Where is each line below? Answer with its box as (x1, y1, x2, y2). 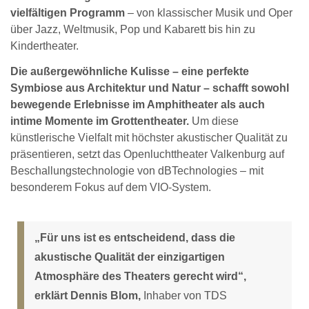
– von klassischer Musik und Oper (125, 7, 292, 19)
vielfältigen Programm (10, 7, 125, 19)
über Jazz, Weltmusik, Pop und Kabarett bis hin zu (10, 23, 255, 36)
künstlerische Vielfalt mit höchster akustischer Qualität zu (10, 132, 288, 143)
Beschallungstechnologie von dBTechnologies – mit (10, 165, 263, 177)
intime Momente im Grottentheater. (10, 115, 189, 127)
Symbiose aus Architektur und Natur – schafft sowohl (10, 82, 289, 94)
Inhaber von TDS (141, 289, 227, 301)
